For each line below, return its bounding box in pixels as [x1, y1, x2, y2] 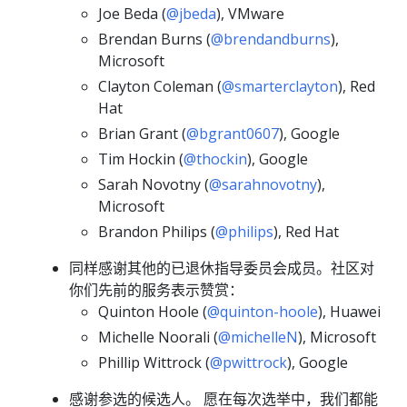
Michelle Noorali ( [98, 327, 218, 347]
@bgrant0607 [186, 124, 279, 144]
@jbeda [166, 4, 216, 24]
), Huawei [318, 302, 381, 322]
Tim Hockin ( [98, 149, 184, 169]
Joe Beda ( [98, 4, 166, 24]
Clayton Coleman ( [98, 76, 222, 96]
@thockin [184, 149, 247, 169]
